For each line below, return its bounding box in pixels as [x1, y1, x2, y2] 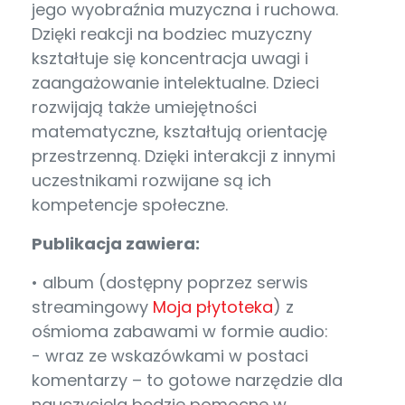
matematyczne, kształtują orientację [32, 120, 327, 144]
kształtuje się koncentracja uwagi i [32, 47, 308, 71]
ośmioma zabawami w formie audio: [32, 320, 328, 344]
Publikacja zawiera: [32, 232, 200, 256]
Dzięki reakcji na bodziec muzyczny [32, 23, 312, 46]
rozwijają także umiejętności [32, 96, 257, 119]
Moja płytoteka [153, 296, 273, 319]
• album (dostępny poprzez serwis [32, 271, 308, 295]
